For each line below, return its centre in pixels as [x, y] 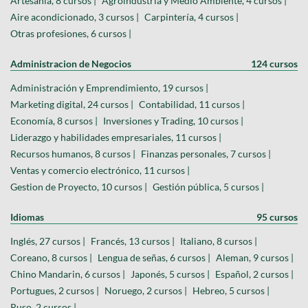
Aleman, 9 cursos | [255, 258]
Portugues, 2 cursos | [55, 291]
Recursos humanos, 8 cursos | [73, 154]
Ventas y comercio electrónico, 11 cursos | [100, 170]
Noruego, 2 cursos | [146, 291]
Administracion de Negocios [71, 64]
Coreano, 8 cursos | [51, 258]
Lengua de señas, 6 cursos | [154, 258]
